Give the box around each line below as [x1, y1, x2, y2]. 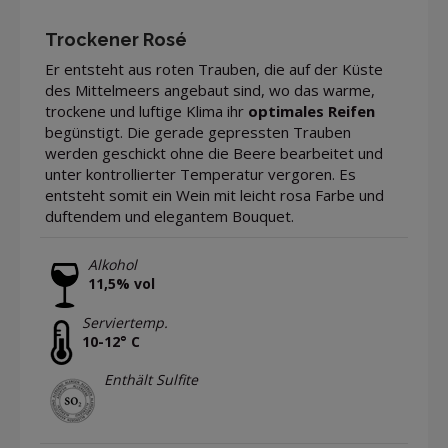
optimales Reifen [248, 101, 375, 122]
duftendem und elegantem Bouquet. [45, 206, 294, 227]
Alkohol [88, 255, 137, 275]
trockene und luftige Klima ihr [45, 101, 248, 122]
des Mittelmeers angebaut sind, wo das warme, [45, 80, 375, 101]
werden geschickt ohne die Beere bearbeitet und [45, 143, 383, 164]
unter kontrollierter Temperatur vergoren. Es [45, 164, 356, 185]
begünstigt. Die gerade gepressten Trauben [45, 122, 351, 143]
